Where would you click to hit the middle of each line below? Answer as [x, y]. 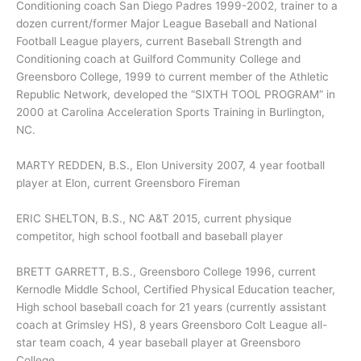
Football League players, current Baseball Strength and [159, 41]
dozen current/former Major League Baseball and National [166, 24]
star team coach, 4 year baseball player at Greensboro [158, 342]
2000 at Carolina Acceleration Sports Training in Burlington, [170, 112]
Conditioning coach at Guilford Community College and [158, 59]
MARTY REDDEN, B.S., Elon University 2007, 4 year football [170, 165]
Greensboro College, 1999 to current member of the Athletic [172, 77]
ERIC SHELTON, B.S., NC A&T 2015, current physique [154, 218]
